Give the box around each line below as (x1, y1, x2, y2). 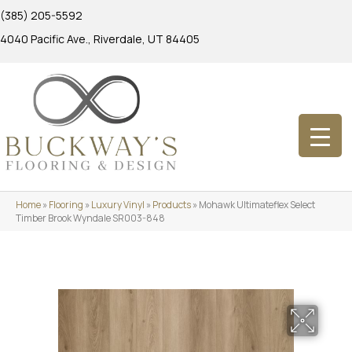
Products (152, 197, 191, 211)
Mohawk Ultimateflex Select (199, 197, 315, 211)
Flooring (49, 197, 83, 211)
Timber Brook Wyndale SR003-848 (16, 211, 165, 225)
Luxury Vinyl (91, 197, 145, 211)
